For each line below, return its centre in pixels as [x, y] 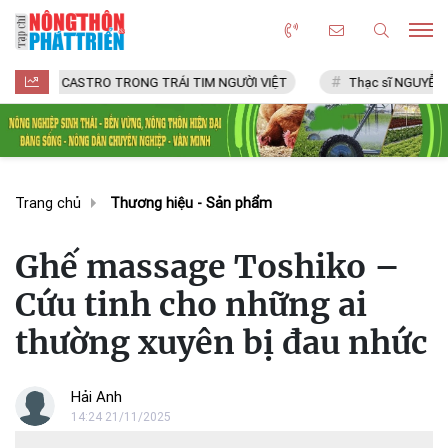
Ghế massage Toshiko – [207, 266]
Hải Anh [96, 396]
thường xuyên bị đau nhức [221, 342]
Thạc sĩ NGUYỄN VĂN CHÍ [354, 82]
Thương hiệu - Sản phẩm [191, 203]
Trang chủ [48, 203]
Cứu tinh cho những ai [191, 304]
